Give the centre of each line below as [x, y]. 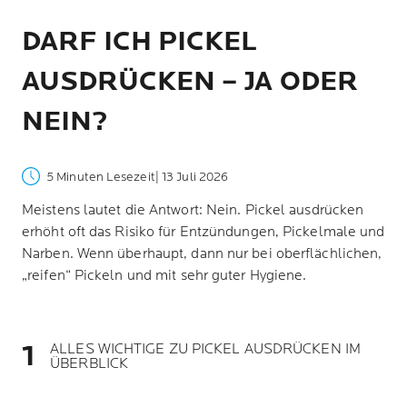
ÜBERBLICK [89, 363]
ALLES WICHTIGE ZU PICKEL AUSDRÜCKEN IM [205, 349]
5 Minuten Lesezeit [101, 176]
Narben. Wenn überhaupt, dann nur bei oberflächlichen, [202, 254]
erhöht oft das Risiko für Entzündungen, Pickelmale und [203, 232]
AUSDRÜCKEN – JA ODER [190, 82]
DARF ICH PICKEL [139, 42]
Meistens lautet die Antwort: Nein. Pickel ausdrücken [193, 210]
